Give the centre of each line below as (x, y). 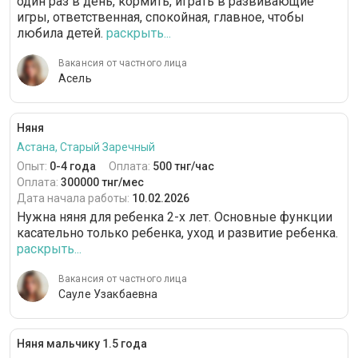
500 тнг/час (183, 167)
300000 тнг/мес (102, 183)
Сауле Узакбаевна (108, 294)
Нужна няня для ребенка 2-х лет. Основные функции (175, 217)
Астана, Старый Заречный (86, 147)
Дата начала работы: (74, 199)
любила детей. (60, 34)
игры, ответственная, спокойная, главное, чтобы (161, 18)
